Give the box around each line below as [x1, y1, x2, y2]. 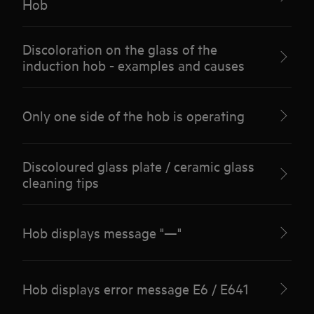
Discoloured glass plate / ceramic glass [22, 157, 255, 175]
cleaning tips [22, 173, 100, 191]
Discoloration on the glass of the [22, 40, 218, 57]
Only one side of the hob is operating [22, 107, 245, 124]
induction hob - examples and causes [22, 56, 245, 74]
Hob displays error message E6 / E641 [22, 280, 249, 297]
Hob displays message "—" [22, 224, 182, 241]
